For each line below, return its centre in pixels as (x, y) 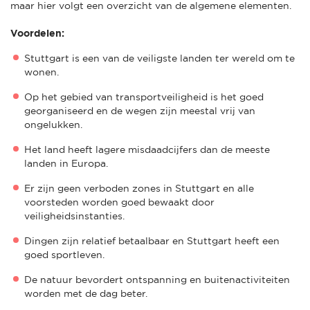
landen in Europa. (67, 163)
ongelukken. (55, 124)
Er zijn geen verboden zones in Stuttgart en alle (139, 188)
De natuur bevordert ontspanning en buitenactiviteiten (157, 279)
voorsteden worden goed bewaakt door (119, 202)
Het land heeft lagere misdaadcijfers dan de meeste (147, 149)
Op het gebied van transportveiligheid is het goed (144, 97)
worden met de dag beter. (87, 293)
